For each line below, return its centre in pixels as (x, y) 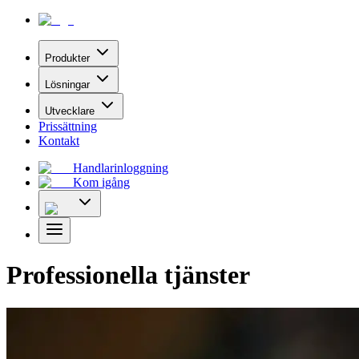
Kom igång (101, 182)
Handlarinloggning (121, 168)
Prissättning (68, 126)
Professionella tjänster (128, 275)
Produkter (67, 58)
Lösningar (67, 85)
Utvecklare (70, 111)
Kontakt (59, 141)
